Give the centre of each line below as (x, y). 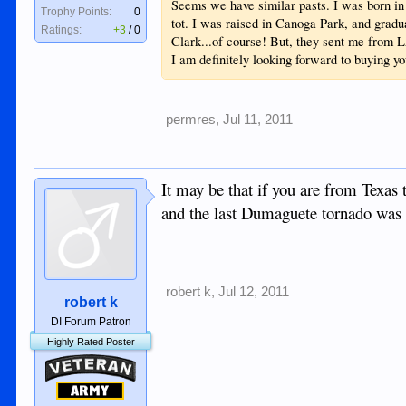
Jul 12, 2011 (254, 292)
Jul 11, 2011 (258, 120)
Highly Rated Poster (91, 342)
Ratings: (62, 30)
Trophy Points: (77, 12)
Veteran (66, 363)
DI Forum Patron (91, 322)
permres (191, 120)
